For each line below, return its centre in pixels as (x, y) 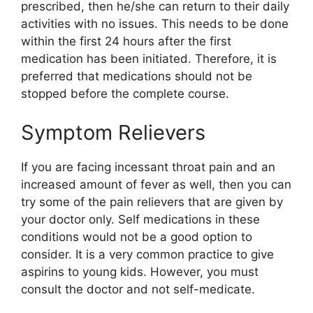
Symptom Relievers (113, 132)
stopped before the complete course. (125, 94)
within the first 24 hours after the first (126, 42)
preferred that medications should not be (137, 77)
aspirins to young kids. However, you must (140, 271)
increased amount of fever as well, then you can (156, 184)
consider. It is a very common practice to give (147, 254)
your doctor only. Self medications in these (140, 219)
